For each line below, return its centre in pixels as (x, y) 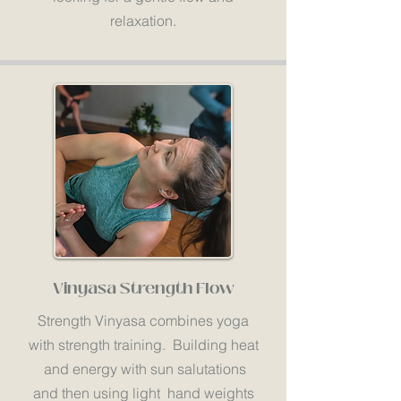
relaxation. (143, 21)
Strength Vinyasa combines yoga (143, 320)
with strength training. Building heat (143, 345)
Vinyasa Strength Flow (143, 288)
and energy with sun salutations (143, 369)
